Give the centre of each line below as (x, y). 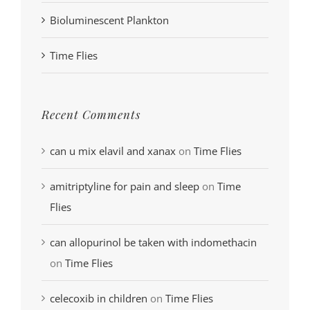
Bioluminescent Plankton (109, 20)
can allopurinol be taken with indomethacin (153, 242)
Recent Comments (91, 114)
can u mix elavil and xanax (113, 151)
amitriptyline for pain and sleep (125, 186)
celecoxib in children (99, 298)
